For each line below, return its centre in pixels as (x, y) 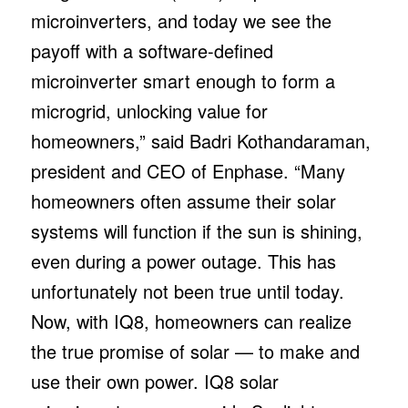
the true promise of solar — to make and (195, 351)
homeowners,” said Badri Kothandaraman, (200, 140)
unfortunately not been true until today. (187, 291)
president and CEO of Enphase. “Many (188, 170)
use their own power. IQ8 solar (154, 381)
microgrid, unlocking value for (149, 110)
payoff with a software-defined (152, 50)
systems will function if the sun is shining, (196, 230)
